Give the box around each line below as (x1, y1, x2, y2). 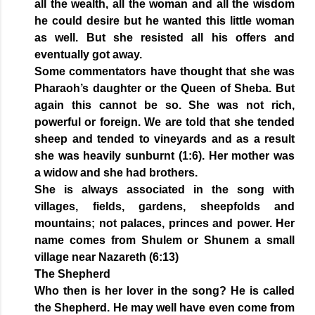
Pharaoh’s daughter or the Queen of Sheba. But (34, 82, 295, 95)
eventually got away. (34, 49, 145, 61)
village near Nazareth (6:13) (34, 251, 181, 264)
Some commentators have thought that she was (34, 65, 295, 78)
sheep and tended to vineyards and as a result (34, 133, 295, 146)
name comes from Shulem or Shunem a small (34, 234, 295, 247)
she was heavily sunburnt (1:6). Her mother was (34, 150, 295, 162)
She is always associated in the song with (34, 184, 295, 196)
